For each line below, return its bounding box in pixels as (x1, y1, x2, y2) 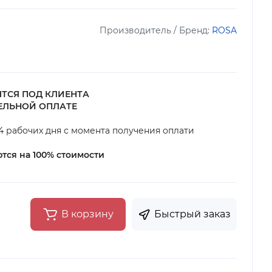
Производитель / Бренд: (100, 25, 212, 36)
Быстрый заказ (154, 208, 231, 220)
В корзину (61, 208, 114, 220)
